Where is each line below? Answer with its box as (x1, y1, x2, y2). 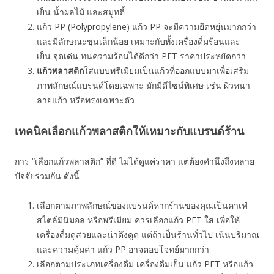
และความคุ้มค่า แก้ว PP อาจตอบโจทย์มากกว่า (37, 243, 209, 255)
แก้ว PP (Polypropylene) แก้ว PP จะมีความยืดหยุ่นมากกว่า (37, 21, 256, 32)
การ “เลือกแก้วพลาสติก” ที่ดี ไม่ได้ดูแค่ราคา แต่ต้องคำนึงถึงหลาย (15, 155, 254, 167)
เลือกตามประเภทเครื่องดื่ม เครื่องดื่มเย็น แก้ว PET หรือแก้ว (37, 258, 253, 270)
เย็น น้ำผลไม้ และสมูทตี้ (37, 6, 125, 18)
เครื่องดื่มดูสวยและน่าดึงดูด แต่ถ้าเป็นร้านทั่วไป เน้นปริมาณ (37, 229, 259, 240)
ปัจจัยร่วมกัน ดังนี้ (15, 170, 80, 182)
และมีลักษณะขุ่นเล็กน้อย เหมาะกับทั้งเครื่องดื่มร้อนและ (37, 35, 240, 47)
